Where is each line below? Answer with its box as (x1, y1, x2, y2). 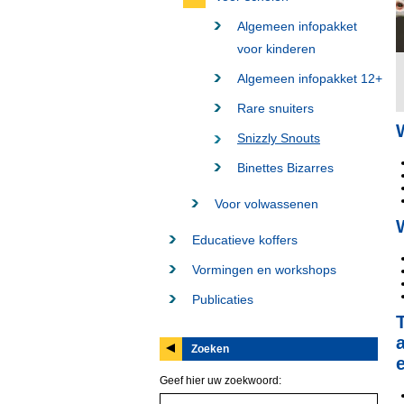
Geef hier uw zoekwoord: (160, 374, 281, 387)
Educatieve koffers (192, 233, 298, 247)
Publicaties (192, 292, 253, 307)
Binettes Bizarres (237, 161, 334, 175)
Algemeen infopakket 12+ (237, 71, 382, 86)
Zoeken (191, 343, 229, 355)
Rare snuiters (237, 101, 314, 115)
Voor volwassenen (215, 197, 318, 211)
